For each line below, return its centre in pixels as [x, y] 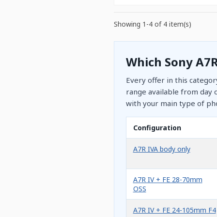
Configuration [157, 127]
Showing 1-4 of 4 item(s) [152, 24]
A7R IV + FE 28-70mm [168, 179]
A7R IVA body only [162, 149]
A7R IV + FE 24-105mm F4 [174, 210]
